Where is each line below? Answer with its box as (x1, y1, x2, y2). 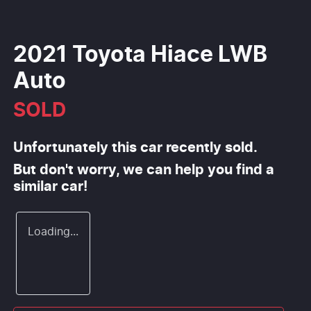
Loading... (28, 226, 78, 238)
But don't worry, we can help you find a (13, 163, 274, 178)
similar (13, 180, 61, 194)
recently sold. (162, 141, 258, 155)
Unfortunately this (13, 141, 140, 155)
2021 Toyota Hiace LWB (13, 44, 267, 67)
